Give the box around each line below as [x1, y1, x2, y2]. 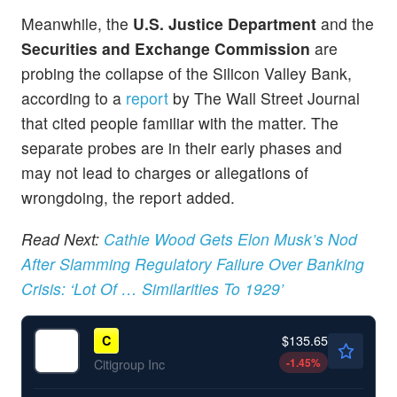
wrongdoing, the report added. [21, 186, 235, 209]
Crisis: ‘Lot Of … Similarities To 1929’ [21, 277, 284, 300]
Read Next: [21, 228, 104, 251]
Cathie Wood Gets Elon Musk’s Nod [104, 228, 357, 251]
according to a [21, 87, 126, 110]
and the [316, 12, 374, 35]
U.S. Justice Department [133, 12, 316, 35]
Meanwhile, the [21, 12, 133, 35]
